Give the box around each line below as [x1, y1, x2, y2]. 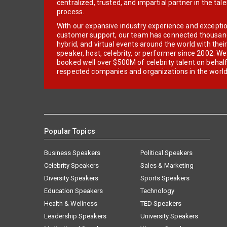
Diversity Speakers [44, 174, 98, 182]
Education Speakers [44, 186, 103, 195]
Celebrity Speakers [44, 161, 99, 169]
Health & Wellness [44, 199, 97, 207]
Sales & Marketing [140, 161, 194, 169]
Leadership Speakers [44, 212, 106, 220]
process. [57, 7, 85, 16]
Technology [140, 186, 174, 195]
